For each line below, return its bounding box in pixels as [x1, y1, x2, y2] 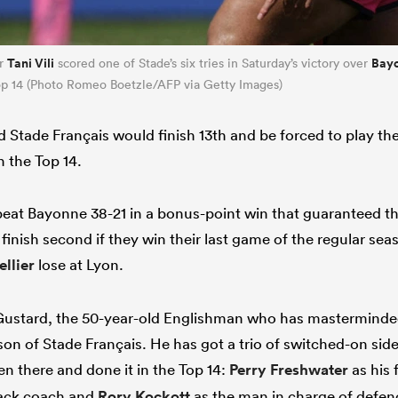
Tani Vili [7, 53, 54, 72]
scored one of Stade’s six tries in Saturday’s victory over [54, 54, 371, 71]
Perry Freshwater [229, 359, 348, 379]
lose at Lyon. [35, 254, 123, 274]
